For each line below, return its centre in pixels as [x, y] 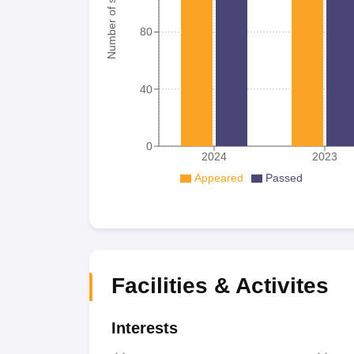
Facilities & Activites [220, 285]
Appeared [219, 177]
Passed [284, 177]
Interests [144, 328]
